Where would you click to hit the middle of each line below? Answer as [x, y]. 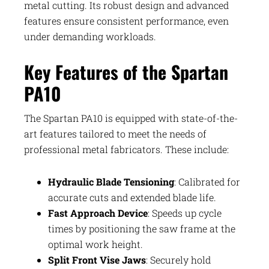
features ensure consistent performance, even [126, 21]
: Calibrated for [207, 182]
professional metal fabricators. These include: [126, 149]
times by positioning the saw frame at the [142, 228]
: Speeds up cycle [185, 213]
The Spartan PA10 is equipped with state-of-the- [131, 118]
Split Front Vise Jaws [97, 260]
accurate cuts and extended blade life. [132, 197]
